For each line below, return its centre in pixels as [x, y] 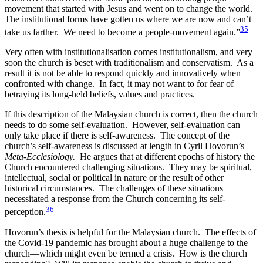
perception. [25, 212]
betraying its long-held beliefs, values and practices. [100, 95]
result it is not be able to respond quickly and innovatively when [123, 73]
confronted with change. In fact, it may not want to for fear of [119, 84]
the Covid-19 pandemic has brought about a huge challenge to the [126, 242]
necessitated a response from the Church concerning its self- [115, 199]
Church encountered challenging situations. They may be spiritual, [128, 167]
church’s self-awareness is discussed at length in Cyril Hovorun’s [124, 146]
